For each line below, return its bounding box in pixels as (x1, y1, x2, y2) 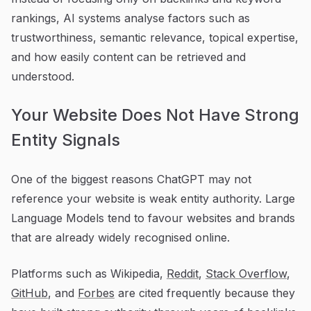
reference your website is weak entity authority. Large (11, 191, 295, 205)
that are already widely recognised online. (11, 230, 230, 244)
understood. (11, 69, 74, 83)
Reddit (167, 266, 199, 280)
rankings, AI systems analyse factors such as (11, 10, 250, 25)
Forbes (78, 285, 115, 300)
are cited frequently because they (115, 285, 295, 300)
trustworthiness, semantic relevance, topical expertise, (11, 30, 299, 44)
